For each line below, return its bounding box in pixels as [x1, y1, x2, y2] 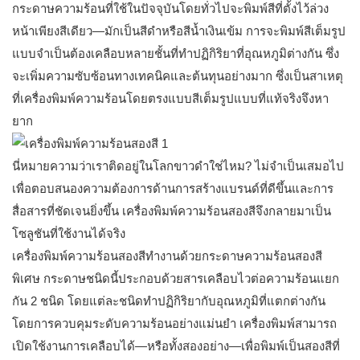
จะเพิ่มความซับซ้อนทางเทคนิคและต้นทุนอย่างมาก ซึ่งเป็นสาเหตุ [12, 69, 343, 84]
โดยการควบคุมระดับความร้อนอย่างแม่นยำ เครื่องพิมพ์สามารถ [12, 317, 337, 331]
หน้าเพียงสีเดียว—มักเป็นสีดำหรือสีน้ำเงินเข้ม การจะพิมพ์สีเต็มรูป [12, 24, 346, 39]
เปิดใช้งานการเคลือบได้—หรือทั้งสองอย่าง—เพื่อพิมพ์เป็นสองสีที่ [12, 339, 340, 354]
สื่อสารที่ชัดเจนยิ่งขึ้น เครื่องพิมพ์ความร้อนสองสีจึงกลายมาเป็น [12, 204, 331, 219]
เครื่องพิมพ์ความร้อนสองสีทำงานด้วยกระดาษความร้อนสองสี [12, 249, 322, 264]
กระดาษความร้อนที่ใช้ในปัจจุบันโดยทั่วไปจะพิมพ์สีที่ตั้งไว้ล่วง [12, 2, 329, 16]
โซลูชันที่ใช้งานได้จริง [12, 227, 125, 241]
